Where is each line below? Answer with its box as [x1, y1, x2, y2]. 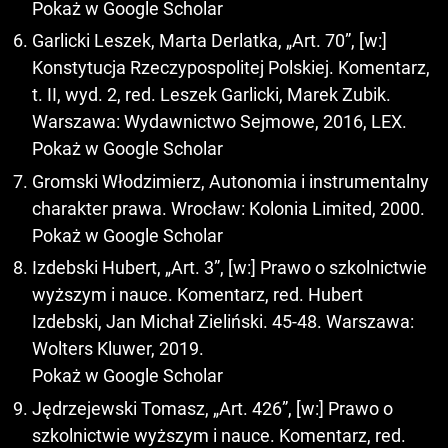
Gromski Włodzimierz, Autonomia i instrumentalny [32, 170, 429, 192]
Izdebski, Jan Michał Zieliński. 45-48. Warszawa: [32, 311, 414, 333]
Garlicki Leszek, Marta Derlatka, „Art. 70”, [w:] [32, 30, 387, 52]
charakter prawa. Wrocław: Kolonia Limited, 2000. [32, 197, 425, 219]
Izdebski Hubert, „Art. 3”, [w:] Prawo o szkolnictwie [32, 257, 427, 279]
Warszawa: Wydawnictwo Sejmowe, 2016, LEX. [32, 111, 407, 133]
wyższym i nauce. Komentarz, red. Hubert [32, 284, 363, 306]
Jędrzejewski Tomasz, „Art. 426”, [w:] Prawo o [32, 397, 393, 419]
